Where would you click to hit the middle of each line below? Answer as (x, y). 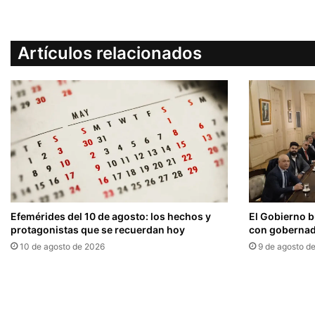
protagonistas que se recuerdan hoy (98, 230)
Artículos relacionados (110, 53)
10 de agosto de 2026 (62, 247)
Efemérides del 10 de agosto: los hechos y (111, 217)
